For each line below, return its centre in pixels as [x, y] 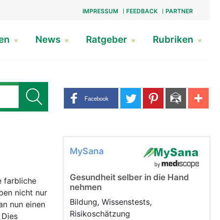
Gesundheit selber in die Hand [129, 177]
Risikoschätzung [101, 214]
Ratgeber [108, 40]
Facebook [96, 98]
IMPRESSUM [100, 11]
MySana [87, 151]
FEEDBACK [142, 11]
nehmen [86, 187]
